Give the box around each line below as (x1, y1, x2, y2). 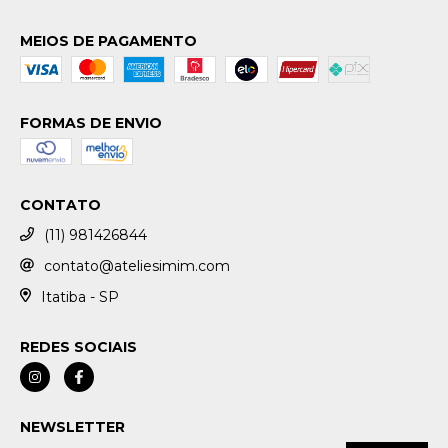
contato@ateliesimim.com (44, 256, 230, 275)
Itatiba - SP (40, 287, 119, 306)
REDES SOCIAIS (20, 338, 137, 357)
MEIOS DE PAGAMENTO (20, 32, 197, 50)
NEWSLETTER (20, 418, 125, 437)
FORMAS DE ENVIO (20, 114, 162, 132)
